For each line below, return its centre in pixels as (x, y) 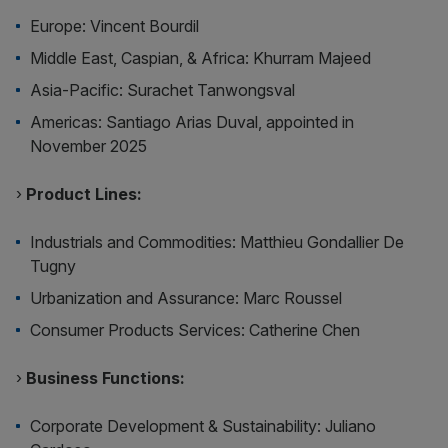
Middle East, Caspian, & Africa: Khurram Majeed (201, 58)
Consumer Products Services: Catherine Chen (195, 330)
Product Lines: (84, 194)
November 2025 (89, 146)
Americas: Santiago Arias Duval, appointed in (192, 122)
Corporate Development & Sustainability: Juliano (203, 426)
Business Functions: (105, 378)
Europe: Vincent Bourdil (115, 26)
